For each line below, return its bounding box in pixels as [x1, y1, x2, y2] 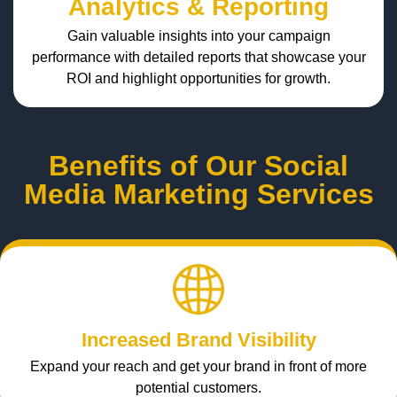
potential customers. [136, 379, 261, 395]
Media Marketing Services [23, 177, 374, 210]
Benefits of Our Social [49, 149, 348, 182]
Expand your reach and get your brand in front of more [30, 358, 367, 374]
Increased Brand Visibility [81, 328, 316, 351]
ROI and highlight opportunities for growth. [66, 70, 331, 86]
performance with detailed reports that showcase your [31, 49, 366, 65]
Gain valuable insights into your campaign [66, 27, 331, 43]
